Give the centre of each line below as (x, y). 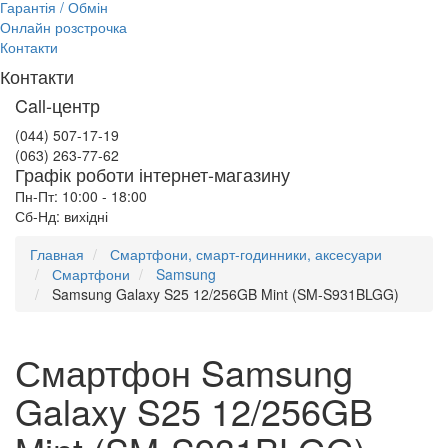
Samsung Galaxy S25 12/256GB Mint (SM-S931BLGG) (225, 294)
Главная (57, 254)
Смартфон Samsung (184, 371)
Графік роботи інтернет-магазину (152, 174)
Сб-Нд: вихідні (61, 216)
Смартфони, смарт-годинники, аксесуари (246, 254)
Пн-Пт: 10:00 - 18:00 (81, 196)
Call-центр (57, 105)
